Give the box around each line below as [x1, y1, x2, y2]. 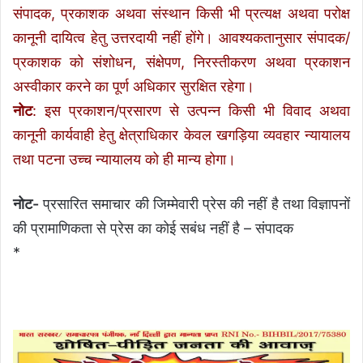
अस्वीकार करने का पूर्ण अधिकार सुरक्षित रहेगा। [13, 78, 254, 96]
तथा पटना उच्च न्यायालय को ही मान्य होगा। [13, 151, 236, 169]
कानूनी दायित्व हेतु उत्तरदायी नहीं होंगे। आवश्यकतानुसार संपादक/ [13, 29, 350, 47]
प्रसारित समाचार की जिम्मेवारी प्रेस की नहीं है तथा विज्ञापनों [39, 195, 350, 213]
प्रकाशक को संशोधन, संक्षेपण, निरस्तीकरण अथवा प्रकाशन [13, 53, 350, 71]
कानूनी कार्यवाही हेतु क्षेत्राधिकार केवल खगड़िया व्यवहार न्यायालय [13, 126, 350, 144]
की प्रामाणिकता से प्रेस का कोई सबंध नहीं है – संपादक [13, 220, 293, 237]
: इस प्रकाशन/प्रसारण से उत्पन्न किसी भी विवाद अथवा [32, 102, 350, 120]
